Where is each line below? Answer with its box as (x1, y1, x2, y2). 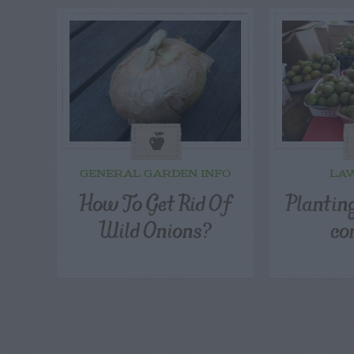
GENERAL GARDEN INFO (80, 168, 232, 181)
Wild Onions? (98, 210, 213, 248)
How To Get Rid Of (79, 183, 232, 221)
